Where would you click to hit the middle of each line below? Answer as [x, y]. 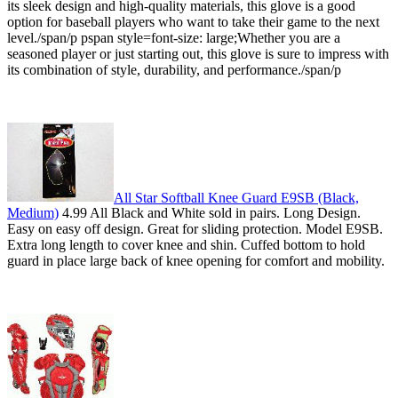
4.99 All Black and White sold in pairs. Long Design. [210, 213]
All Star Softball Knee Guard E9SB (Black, [236, 197]
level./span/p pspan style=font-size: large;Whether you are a [174, 37]
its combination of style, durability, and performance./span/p [174, 69]
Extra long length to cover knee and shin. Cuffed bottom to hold [186, 245]
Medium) [33, 213]
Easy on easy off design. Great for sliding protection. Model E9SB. [195, 229]
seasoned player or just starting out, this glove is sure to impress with [198, 53]
